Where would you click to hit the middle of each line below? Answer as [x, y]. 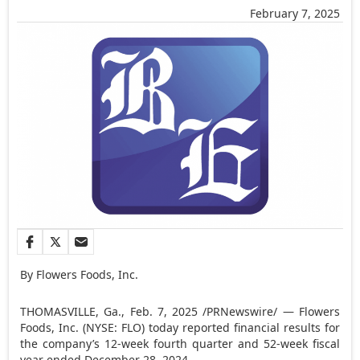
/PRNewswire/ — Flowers [269, 311]
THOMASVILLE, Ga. [71, 311]
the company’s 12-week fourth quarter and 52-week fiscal [180, 343]
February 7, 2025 [295, 14]
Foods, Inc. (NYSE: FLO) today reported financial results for [180, 327]
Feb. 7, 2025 [164, 311]
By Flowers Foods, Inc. [80, 274]
